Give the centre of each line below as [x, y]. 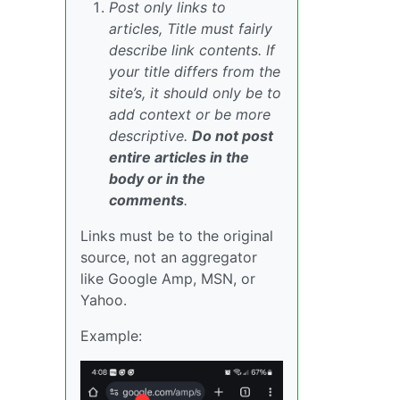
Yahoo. [104, 300]
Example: [111, 336]
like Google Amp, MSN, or [168, 279]
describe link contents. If [192, 50]
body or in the [157, 179]
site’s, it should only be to [195, 93]
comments [146, 200]
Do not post [233, 136]
